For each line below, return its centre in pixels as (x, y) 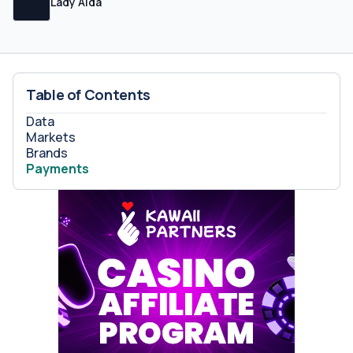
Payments (58, 169)
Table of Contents (88, 95)
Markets (51, 137)
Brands (47, 153)
